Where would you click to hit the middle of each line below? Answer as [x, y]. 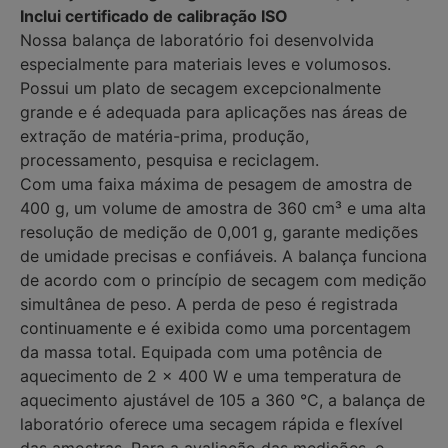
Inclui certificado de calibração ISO [154, 15]
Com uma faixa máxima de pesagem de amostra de [216, 183]
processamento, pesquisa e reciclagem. [169, 159]
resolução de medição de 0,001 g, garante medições [219, 231]
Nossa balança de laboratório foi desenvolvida [197, 39]
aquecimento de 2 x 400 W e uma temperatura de [210, 375]
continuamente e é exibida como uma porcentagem [215, 327]
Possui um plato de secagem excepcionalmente [200, 87]
